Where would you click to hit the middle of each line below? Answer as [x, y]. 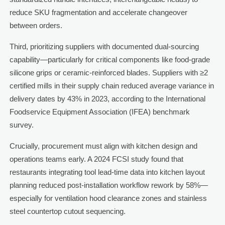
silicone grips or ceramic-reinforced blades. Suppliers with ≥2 [108, 73]
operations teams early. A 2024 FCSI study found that [96, 159]
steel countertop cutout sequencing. [67, 211]
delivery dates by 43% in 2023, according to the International [107, 99]
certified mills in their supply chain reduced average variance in [111, 86]
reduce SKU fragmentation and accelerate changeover [98, 13]
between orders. [36, 26]
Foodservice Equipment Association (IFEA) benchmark [99, 112]
